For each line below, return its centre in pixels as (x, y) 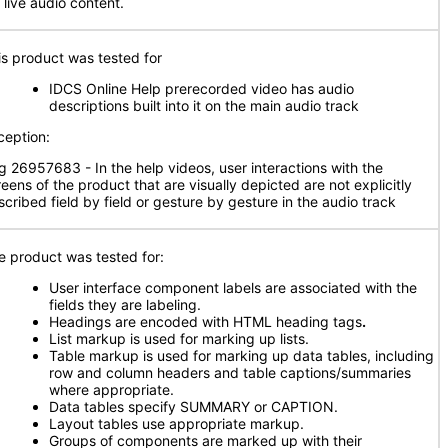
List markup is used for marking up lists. (179, 338)
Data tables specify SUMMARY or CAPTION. (193, 406)
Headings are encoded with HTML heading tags (205, 321)
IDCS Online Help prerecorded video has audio (201, 88)
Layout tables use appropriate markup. (176, 423)
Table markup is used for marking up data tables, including (241, 355)
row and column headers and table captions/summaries (230, 372)
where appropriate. (111, 389)
